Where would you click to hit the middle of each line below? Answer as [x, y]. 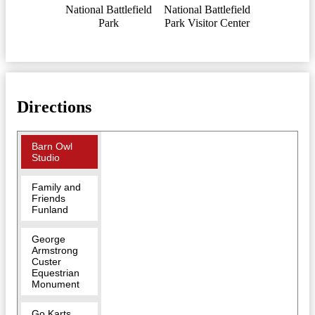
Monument [56, 284]
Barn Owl [52, 146]
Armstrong [55, 250]
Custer [46, 261]
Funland [50, 209]
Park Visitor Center [207, 22]
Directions [54, 107]
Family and [56, 187]
